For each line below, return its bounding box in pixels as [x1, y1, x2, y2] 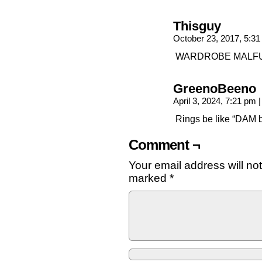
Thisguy [173, 19, 221, 33]
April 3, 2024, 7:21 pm [173, 96, 258, 106]
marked [129, 172, 170, 184]
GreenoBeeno [173, 82, 256, 96]
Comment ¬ [129, 137, 200, 153]
